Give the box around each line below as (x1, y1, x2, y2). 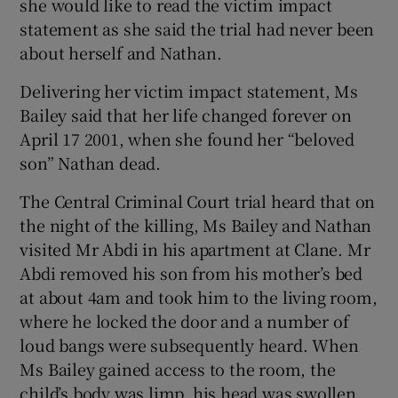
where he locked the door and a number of (20, 308, 349, 332)
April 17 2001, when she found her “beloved (20, 126, 355, 150)
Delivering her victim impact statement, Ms (20, 78, 359, 102)
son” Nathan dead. (20, 150, 162, 174)
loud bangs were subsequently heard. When (20, 332, 359, 356)
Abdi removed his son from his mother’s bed (20, 260, 363, 284)
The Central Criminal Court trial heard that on (20, 188, 376, 212)
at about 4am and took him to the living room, (20, 284, 378, 308)
